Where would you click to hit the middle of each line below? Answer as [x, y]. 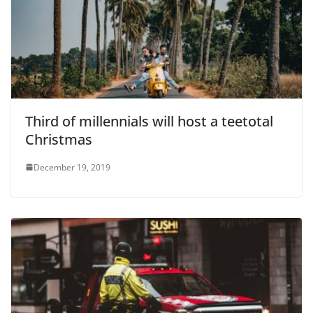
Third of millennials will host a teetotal [149, 121]
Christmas [59, 139]
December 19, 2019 [72, 167]
